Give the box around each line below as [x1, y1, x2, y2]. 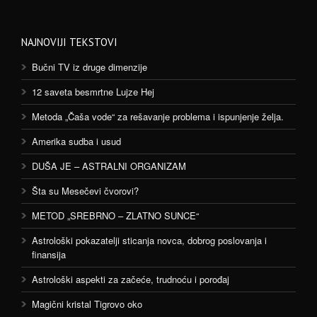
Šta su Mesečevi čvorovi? [32, 184, 139, 197]
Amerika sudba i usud [32, 134, 121, 148]
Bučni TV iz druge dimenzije [32, 60, 147, 74]
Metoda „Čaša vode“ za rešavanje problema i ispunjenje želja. [32, 110, 284, 123]
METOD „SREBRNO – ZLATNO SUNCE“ [32, 209, 199, 222]
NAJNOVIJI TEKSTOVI [21, 35, 117, 49]
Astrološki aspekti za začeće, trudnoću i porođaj [32, 272, 229, 286]
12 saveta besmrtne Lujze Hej [32, 85, 154, 98]
